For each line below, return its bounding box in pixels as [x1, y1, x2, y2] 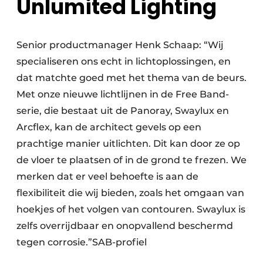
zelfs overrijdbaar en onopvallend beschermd [16, 220, 233, 232]
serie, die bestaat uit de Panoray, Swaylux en [16, 105, 229, 117]
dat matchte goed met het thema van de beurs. [16, 72, 247, 84]
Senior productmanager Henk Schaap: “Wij [16, 39, 224, 51]
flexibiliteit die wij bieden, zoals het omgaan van [16, 187, 244, 199]
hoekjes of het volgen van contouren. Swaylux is [16, 204, 245, 215]
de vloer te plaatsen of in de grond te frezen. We [16, 154, 247, 166]
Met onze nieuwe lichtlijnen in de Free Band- [16, 89, 229, 100]
